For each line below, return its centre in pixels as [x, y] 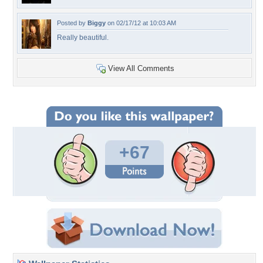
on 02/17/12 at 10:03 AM [141, 23]
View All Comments [141, 68]
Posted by [72, 23]
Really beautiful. [83, 38]
